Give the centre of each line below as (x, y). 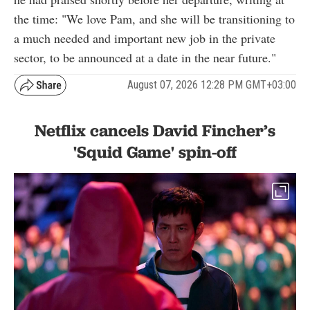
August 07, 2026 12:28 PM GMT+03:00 (212, 85)
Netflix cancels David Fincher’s (155, 130)
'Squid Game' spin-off (155, 152)
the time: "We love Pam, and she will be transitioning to (154, 18)
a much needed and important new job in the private (145, 38)
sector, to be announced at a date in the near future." (145, 57)
